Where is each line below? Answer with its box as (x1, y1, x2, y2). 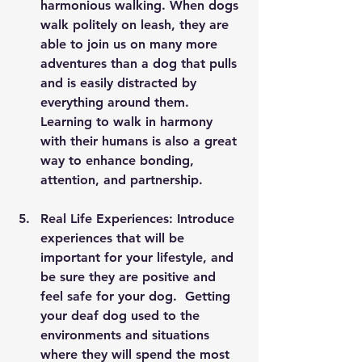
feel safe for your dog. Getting (40, 288, 234, 304)
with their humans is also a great (40, 133, 241, 149)
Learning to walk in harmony (40, 114, 217, 129)
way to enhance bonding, (40, 153, 198, 168)
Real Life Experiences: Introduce (40, 211, 238, 226)
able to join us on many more (40, 36, 221, 52)
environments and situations (40, 327, 213, 343)
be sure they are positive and (40, 269, 220, 284)
